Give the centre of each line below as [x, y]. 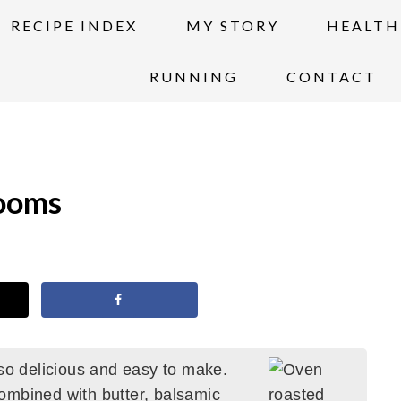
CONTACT [331, 77]
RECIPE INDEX [75, 26]
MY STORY [232, 26]
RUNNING [194, 77]
